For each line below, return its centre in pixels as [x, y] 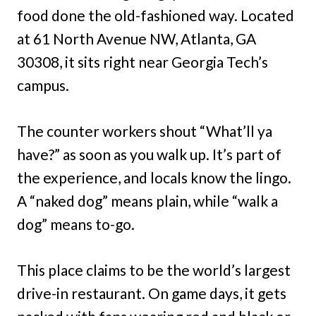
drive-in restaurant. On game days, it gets [152, 293]
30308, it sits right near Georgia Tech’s [142, 61]
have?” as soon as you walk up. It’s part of [149, 154]
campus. [43, 85]
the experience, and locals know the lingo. [154, 177]
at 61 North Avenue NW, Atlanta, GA [136, 38]
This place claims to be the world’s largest [154, 269]
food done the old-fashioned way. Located [156, 15]
